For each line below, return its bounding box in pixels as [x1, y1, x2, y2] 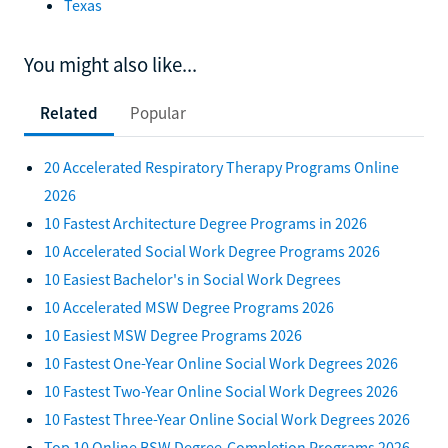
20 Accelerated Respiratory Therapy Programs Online [44, 156, 399, 177]
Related [40, 101, 98, 124]
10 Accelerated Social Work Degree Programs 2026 [44, 240, 380, 261]
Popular [130, 101, 186, 124]
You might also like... [24, 51, 197, 78]
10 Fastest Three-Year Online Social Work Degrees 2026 [44, 408, 410, 429]
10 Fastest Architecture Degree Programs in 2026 [44, 212, 367, 233]
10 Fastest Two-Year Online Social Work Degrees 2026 [44, 380, 398, 401]
